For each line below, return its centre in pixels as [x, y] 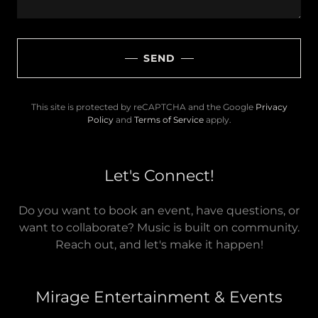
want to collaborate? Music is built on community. [159, 227]
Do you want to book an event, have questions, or [159, 210]
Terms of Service [169, 120]
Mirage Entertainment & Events [159, 297]
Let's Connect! [159, 176]
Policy [100, 120]
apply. [217, 120]
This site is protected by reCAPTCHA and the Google [143, 107]
